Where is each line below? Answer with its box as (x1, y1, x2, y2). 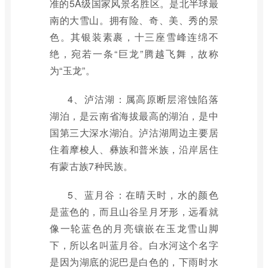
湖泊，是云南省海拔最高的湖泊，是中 (50, 109, 218, 123)
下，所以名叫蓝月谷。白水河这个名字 (50, 238, 218, 252)
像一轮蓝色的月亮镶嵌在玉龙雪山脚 (50, 221, 218, 235)
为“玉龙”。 (50, 63, 95, 77)
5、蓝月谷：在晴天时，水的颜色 (68, 188, 218, 202)
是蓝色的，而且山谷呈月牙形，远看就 (50, 205, 218, 218)
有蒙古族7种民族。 (50, 159, 133, 173)
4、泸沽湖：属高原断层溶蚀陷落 (68, 92, 218, 106)
